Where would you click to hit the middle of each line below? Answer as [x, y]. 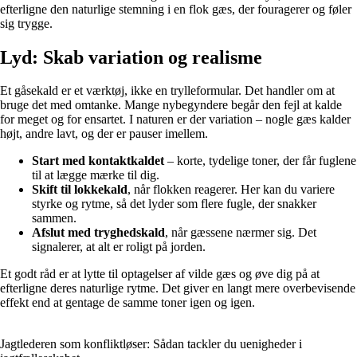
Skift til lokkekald [80, 190]
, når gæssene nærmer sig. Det [241, 233]
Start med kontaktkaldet [98, 161]
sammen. [54, 218]
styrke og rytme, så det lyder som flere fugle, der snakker [174, 204]
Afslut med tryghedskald [98, 233]
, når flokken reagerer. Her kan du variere [231, 190]
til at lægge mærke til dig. [96, 175]
